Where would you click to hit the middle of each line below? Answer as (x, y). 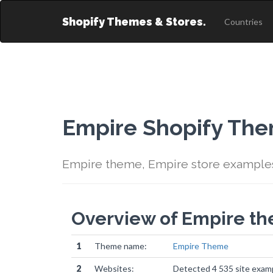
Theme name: (121, 246)
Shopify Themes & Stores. (134, 22)
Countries (243, 22)
